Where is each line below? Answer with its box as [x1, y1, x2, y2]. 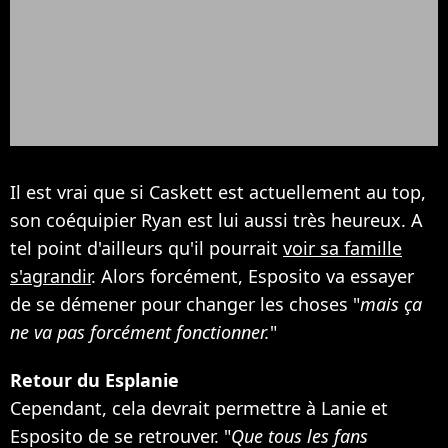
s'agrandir [10, 263, 91, 288]
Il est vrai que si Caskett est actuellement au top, [10, 179, 426, 204]
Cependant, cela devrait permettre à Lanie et [10, 395, 388, 420]
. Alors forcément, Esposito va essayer [91, 263, 414, 288]
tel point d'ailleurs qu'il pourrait [10, 235, 283, 260]
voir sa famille [283, 235, 402, 260]
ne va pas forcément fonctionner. [10, 319, 270, 344]
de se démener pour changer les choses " [10, 291, 360, 316]
